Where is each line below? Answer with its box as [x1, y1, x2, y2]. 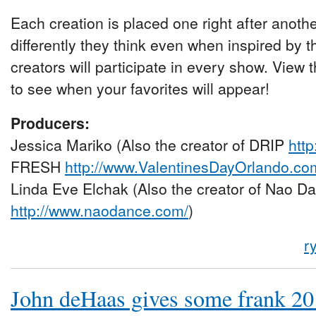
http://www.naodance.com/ [11, 200, 188, 221]
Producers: [11, 112, 90, 135]
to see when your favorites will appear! [11, 78, 269, 99]
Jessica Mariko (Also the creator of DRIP [11, 134, 288, 156]
